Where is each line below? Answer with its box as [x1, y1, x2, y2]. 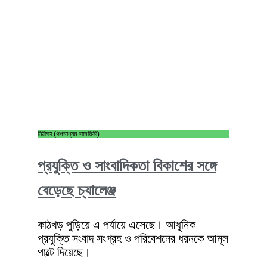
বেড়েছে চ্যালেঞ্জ [38, 182, 116, 200]
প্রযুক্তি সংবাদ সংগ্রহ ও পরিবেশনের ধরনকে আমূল [38, 232, 228, 246]
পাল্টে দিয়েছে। [38, 246, 91, 259]
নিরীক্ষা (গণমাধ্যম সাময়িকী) [38, 130, 100, 139]
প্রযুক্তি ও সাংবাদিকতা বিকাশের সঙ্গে [38, 157, 216, 175]
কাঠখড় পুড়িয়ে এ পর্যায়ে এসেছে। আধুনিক [38, 218, 195, 232]
